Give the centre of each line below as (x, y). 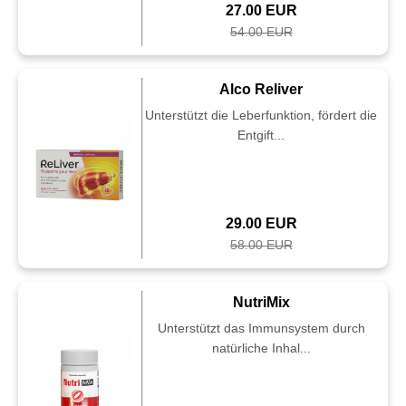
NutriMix (261, 302)
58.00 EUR (261, 245)
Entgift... (261, 135)
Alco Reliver (261, 89)
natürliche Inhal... (261, 348)
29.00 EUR (261, 223)
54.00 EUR (261, 32)
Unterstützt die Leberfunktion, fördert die (261, 115)
